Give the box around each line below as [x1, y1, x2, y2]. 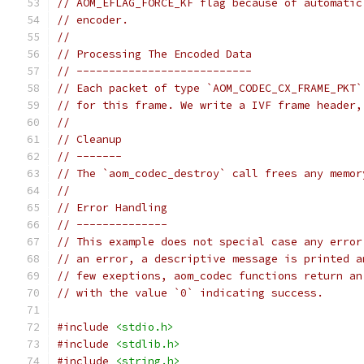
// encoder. [57, 13, 128, 27]
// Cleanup [57, 132, 122, 146]
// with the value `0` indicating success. [57, 286, 323, 300]
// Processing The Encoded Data [57, 47, 252, 61]
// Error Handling [57, 201, 167, 214]
